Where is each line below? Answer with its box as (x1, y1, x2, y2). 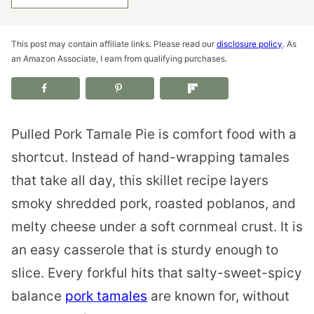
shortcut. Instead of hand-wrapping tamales (11, 149, 289, 165)
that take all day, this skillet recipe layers (11, 172, 268, 189)
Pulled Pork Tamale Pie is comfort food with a (11, 125, 296, 142)
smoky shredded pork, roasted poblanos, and (11, 195, 296, 212)
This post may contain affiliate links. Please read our (11, 39, 217, 49)
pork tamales (65, 287, 147, 304)
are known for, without (147, 287, 289, 304)
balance (11, 287, 65, 304)
